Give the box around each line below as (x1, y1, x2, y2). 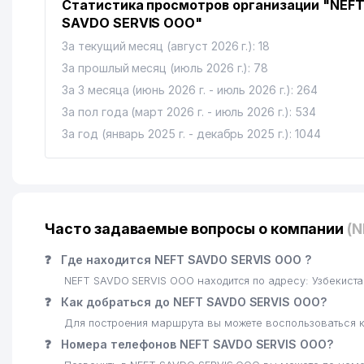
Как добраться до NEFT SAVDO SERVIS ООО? (57, 295, 327, 309)
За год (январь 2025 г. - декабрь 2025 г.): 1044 (62, 127, 321, 141)
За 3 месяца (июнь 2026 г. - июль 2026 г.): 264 (62, 83, 318, 97)
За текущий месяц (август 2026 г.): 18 (62, 39, 271, 53)
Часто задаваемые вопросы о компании (45, 220, 348, 237)
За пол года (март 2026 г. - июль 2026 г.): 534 (62, 105, 316, 119)
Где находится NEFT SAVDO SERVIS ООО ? (57, 253, 312, 266)
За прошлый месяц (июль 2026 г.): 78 (62, 61, 269, 75)
